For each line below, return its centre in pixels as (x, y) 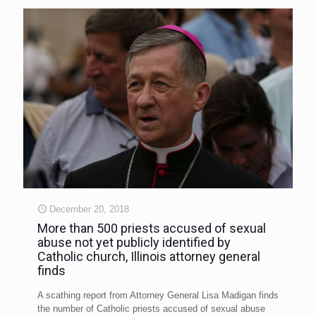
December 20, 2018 (89, 209)
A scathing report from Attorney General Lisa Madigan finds (158, 295)
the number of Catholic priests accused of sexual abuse (151, 308)
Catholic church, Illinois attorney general (149, 256)
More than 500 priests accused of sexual (152, 228)
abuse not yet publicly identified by (134, 242)
